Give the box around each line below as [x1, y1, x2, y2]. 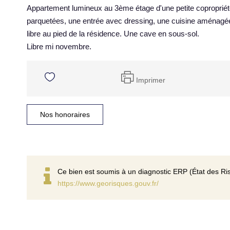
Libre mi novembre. [27, 42, 91, 51]
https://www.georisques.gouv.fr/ [57, 179, 159, 187]
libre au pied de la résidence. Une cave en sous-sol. [27, 29, 199, 38]
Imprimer [136, 75, 165, 84]
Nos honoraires [40, 110, 90, 119]
